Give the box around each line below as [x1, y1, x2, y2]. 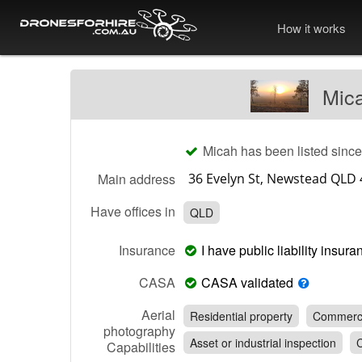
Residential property [190, 308, 293, 325]
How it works [277, 19, 346, 36]
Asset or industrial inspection [190, 335, 336, 351]
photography [103, 322, 175, 341]
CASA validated [198, 273, 297, 293]
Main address [98, 170, 175, 189]
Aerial [141, 305, 175, 325]
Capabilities [107, 338, 175, 357]
